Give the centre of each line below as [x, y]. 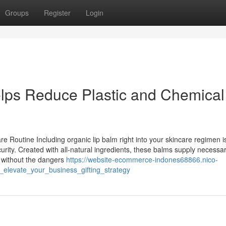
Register [57, 13]
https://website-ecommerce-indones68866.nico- [142, 159]
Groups [17, 13]
